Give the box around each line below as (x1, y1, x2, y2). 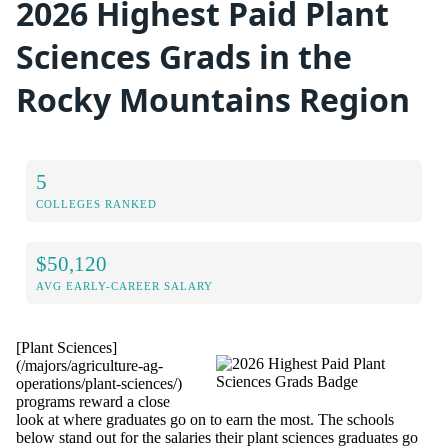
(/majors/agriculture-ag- (16, 356, 163, 374)
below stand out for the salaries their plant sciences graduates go (16, 428, 418, 446)
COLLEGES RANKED (36, 197, 157, 210)
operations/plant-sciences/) (16, 374, 182, 392)
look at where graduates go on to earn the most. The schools (16, 410, 394, 428)
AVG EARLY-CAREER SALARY (36, 279, 213, 292)
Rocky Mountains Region (16, 78, 410, 122)
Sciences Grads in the (16, 35, 352, 79)
